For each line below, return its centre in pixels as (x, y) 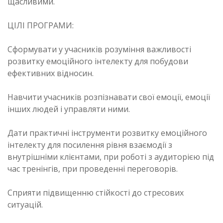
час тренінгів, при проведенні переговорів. (93, 168)
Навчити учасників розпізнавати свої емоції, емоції (109, 97)
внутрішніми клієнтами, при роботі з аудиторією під (111, 157)
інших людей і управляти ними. (69, 109)
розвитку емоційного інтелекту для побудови (98, 61)
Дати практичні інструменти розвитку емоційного (107, 133)
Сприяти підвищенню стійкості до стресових (96, 192)
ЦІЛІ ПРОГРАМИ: (41, 25)
